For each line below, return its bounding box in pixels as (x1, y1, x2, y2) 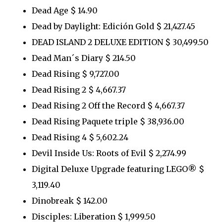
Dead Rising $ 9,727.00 (32, 68, 119, 79)
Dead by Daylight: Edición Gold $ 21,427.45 (32, 21, 195, 31)
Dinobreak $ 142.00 (32, 195, 108, 206)
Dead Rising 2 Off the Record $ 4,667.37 (32, 100, 185, 111)
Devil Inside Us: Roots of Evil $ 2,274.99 (32, 148, 186, 158)
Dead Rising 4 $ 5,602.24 (32, 132, 128, 142)
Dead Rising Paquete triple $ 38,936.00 (32, 116, 184, 126)
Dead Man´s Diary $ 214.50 (32, 53, 136, 63)
